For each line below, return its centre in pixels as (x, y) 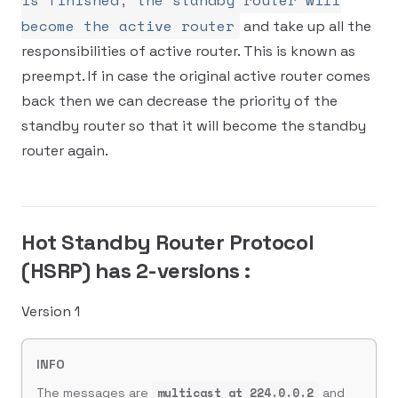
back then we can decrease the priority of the (179, 101)
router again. (65, 151)
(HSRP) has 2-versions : (136, 271)
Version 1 (51, 311)
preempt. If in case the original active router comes (196, 76)
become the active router (128, 26)
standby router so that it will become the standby (194, 126)
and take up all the (306, 26)
